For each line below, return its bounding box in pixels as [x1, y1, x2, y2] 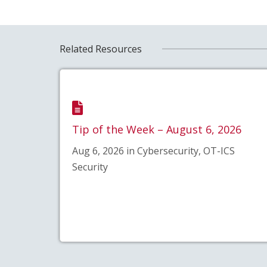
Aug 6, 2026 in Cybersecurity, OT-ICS [72, 144, 235, 157]
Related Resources [59, 42, 142, 55]
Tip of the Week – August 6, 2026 [72, 122, 241, 136]
